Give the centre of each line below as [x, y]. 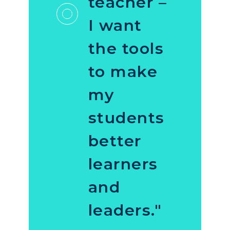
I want [115, 26]
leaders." [125, 210]
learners [123, 164]
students [126, 118]
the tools [126, 49]
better [115, 141]
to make [123, 72]
